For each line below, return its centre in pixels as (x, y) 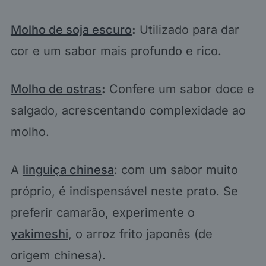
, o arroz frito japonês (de (140, 234)
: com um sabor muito (176, 170)
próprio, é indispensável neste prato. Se (124, 191)
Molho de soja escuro (71, 30)
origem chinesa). (58, 256)
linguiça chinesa (68, 170)
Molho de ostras (56, 89)
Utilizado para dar (187, 30)
